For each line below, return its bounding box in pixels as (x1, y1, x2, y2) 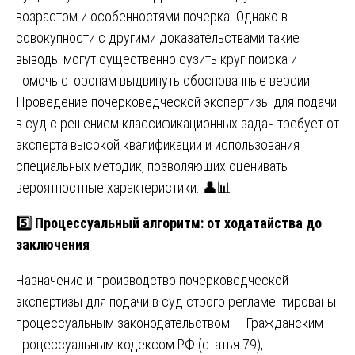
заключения (16, 235, 90, 253)
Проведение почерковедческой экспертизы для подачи (16, 93, 337, 110)
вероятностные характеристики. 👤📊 (16, 178, 231, 196)
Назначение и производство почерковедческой (16, 271, 288, 288)
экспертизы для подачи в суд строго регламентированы (16, 292, 336, 310)
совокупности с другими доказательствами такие (16, 29, 300, 46)
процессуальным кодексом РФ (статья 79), (16, 335, 263, 353)
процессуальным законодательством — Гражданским (16, 314, 323, 331)
